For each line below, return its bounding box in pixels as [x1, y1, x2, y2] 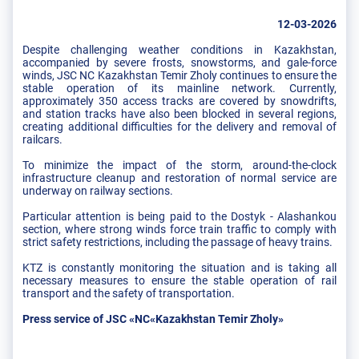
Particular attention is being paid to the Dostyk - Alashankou [22, 209, 337, 223]
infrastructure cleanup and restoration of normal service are [22, 171, 337, 184]
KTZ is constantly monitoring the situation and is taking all [22, 260, 337, 274]
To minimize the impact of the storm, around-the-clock [22, 158, 337, 171]
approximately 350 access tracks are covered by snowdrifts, [22, 94, 337, 107]
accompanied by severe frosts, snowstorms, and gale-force [22, 55, 337, 69]
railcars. [22, 132, 63, 146]
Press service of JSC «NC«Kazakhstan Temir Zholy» [22, 312, 284, 325]
